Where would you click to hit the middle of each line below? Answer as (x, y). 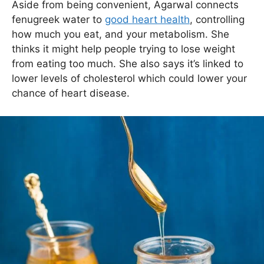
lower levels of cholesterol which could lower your (129, 79)
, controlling (217, 20)
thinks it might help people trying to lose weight (123, 49)
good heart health (147, 20)
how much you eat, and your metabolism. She (121, 34)
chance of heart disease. (71, 93)
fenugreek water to (58, 20)
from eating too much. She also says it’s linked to (128, 64)
